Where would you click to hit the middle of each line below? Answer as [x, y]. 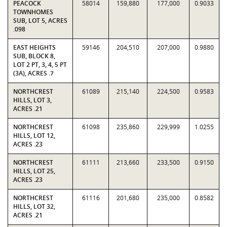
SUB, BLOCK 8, [34, 56]
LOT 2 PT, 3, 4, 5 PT [40, 65]
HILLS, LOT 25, [34, 171]
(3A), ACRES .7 [33, 73]
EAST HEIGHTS [34, 47]
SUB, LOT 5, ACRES [40, 21]
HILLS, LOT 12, [34, 136]
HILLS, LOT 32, [34, 206]
